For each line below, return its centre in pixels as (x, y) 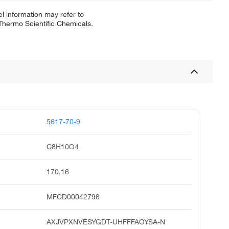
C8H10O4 (62, 147)
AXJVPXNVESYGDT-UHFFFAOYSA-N (106, 222)
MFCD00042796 (73, 197)
